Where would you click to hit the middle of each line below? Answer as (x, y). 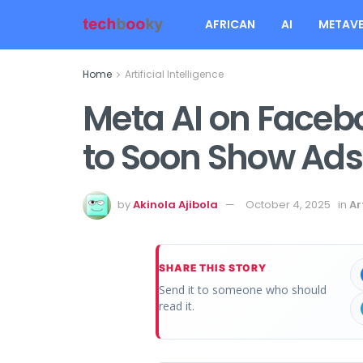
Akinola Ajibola (175, 204)
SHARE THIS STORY (213, 267)
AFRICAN (230, 24)
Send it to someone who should (243, 289)
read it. (177, 305)
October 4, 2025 (288, 204)
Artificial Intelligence (174, 74)
